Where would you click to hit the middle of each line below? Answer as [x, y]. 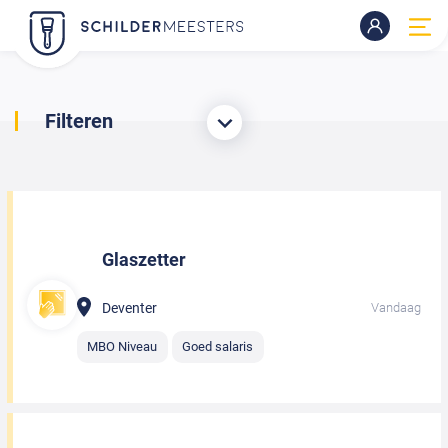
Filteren [79, 121]
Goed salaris [218, 347]
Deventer [129, 308]
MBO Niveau [122, 347]
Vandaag [396, 307]
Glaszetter [144, 259]
